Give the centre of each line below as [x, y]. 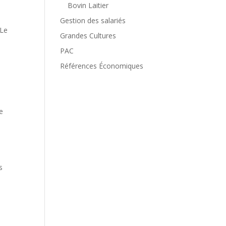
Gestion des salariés [93, 20]
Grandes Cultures [88, 36]
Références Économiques [102, 66]
